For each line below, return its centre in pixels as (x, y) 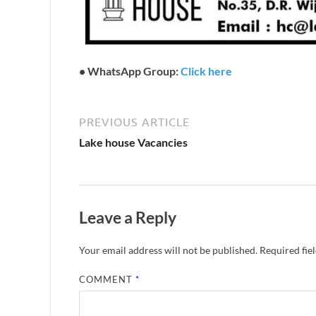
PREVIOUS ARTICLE (134, 122)
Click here (206, 71)
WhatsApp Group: (134, 71)
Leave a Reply (128, 217)
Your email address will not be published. (168, 250)
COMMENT (108, 279)
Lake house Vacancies (133, 142)
